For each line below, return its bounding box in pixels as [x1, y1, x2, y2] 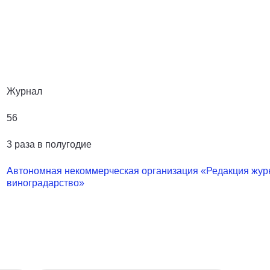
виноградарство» [7, 177, 84, 188]
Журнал [7, 86, 42, 96]
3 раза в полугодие [7, 139, 92, 149]
